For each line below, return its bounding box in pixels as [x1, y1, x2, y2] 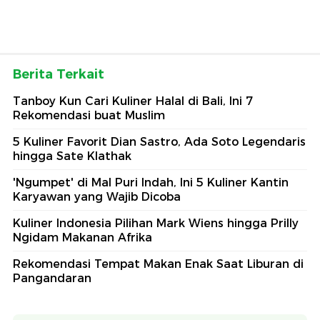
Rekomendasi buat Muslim [13, 108, 165, 122]
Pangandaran [13, 271, 91, 285]
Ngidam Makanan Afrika [13, 230, 152, 244]
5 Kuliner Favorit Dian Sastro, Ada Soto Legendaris [13, 134, 306, 149]
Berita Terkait [13, 66, 104, 82]
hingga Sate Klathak [13, 149, 131, 163]
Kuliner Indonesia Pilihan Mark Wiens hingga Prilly [13, 216, 299, 230]
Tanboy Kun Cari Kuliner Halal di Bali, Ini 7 [13, 94, 253, 108]
